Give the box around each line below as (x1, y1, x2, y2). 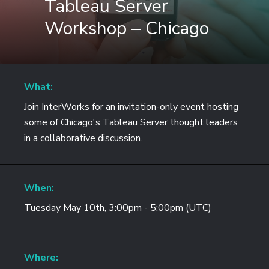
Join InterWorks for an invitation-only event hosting (24, 100, 238, 113)
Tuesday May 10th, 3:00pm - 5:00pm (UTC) (24, 201, 211, 214)
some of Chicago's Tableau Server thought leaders (24, 116, 238, 129)
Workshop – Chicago (44, 16, 209, 41)
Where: (24, 251, 58, 264)
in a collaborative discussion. (24, 131, 142, 145)
